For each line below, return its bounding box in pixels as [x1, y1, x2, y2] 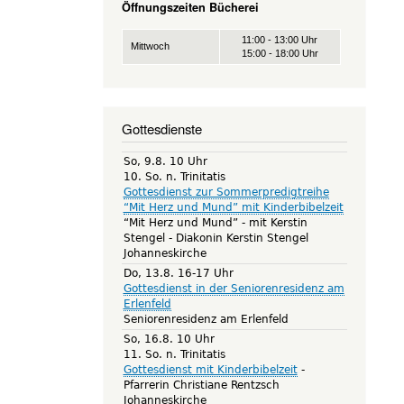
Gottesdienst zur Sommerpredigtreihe [123, 185, 329, 198]
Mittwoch [130, 40, 170, 51]
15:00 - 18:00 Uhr [241, 47, 318, 59]
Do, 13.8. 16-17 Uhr [123, 266, 234, 280]
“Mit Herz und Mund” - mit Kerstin [123, 216, 308, 229]
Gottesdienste [121, 118, 202, 138]
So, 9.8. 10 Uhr [123, 154, 207, 168]
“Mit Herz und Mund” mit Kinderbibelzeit [123, 200, 344, 214]
